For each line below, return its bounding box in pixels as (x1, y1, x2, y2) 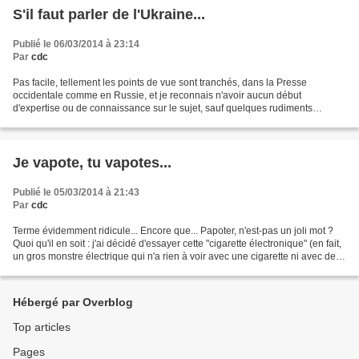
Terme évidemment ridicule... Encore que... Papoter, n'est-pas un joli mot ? (13, 224, 333, 236)
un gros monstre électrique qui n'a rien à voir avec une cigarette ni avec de (13, 250, 336, 262)
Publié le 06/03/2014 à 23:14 (13, 38, 139, 50)
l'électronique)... (13, 263, 82, 275)
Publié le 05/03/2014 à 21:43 (13, 186, 139, 198)
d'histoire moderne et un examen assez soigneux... (13, 115, 233, 127)
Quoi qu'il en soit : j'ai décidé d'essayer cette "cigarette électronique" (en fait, (13, 237, 341, 249)
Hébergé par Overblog (13, 296, 133, 309)
